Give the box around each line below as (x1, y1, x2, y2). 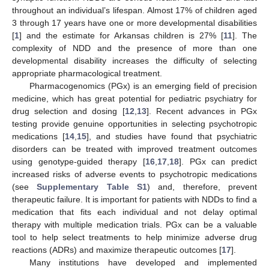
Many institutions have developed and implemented (29, 257, 257, 267)
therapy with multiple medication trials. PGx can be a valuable (12, 219, 257, 229)
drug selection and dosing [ (12, 106, 125, 116)
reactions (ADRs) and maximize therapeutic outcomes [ (12, 244, 222, 255)
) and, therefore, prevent (147, 181, 258, 192)
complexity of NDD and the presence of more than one (12, 43, 257, 53)
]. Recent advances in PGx (146, 106, 257, 116)
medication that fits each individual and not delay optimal (12, 207, 257, 217)
